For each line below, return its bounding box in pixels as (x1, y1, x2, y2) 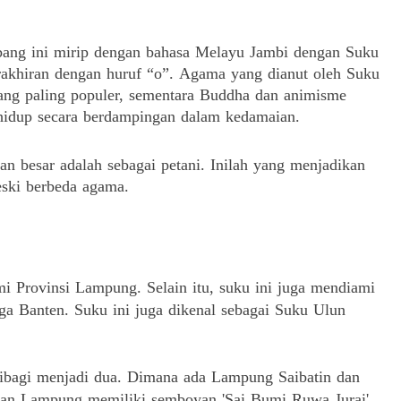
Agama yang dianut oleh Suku (179, 64, 380, 82)
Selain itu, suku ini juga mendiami (147, 278, 375, 296)
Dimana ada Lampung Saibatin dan (127, 368, 360, 386)
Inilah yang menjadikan (210, 156, 365, 174)
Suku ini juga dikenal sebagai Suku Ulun (74, 301, 346, 319)
